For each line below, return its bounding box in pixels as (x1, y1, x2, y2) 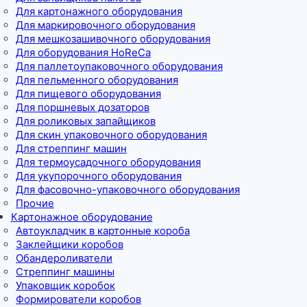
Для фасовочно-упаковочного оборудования (16, 182, 240, 196)
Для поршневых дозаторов (16, 100, 149, 114)
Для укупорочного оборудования (16, 169, 182, 182)
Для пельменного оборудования (16, 73, 178, 86)
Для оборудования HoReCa (16, 45, 151, 59)
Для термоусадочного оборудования (16, 155, 201, 169)
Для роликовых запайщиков (16, 114, 156, 127)
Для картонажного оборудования (16, 4, 182, 18)
